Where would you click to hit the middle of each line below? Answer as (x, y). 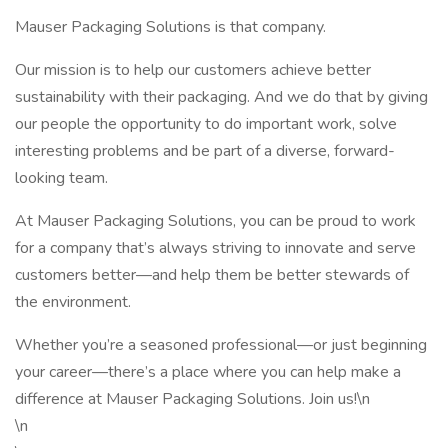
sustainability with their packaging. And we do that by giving (221, 97)
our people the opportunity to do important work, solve (206, 124)
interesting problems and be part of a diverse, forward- (205, 151)
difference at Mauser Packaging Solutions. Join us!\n (192, 399)
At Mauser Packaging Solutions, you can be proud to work (215, 221)
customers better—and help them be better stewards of (212, 275)
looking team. (61, 178)
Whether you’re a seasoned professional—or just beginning (221, 345)
